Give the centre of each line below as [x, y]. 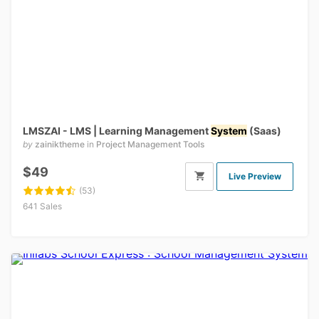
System [229, 130]
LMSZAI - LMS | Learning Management [117, 130]
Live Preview [255, 176]
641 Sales [42, 206]
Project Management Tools [150, 144]
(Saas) [264, 130]
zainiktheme [60, 144]
